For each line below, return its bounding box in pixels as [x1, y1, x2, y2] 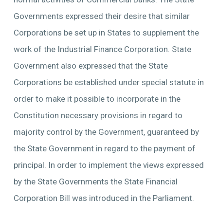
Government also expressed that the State [13, 61, 168, 71]
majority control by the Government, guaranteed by [13, 127, 199, 137]
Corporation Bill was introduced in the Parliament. [13, 193, 194, 203]
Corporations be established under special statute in [13, 77, 204, 87]
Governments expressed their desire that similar [13, 11, 190, 21]
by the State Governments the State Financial [13, 177, 178, 186]
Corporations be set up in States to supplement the [13, 28, 199, 37]
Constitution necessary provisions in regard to [13, 110, 182, 120]
